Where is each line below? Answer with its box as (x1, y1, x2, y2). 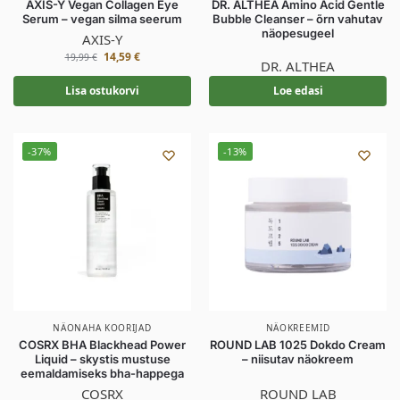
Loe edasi (272, 83, 323, 98)
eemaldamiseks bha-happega (21, 366, 184, 380)
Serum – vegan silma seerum (22, 12, 182, 26)
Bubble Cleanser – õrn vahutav (212, 12, 383, 26)
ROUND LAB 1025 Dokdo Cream (210, 337, 386, 352)
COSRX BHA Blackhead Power (19, 337, 186, 352)
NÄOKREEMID (265, 321, 330, 334)
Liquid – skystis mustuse (34, 352, 171, 366)
